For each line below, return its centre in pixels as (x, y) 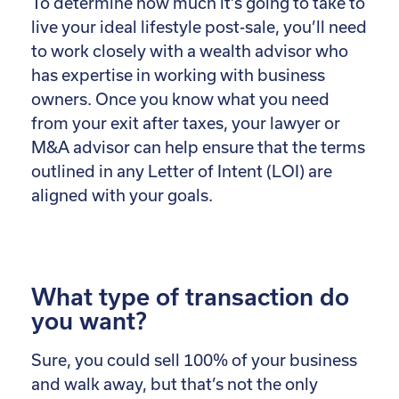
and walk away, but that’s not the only (175, 385)
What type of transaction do (190, 296)
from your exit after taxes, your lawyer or (186, 123)
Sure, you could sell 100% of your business (194, 361)
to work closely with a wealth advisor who (190, 51)
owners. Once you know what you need (180, 99)
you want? (89, 320)
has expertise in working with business (178, 75)
